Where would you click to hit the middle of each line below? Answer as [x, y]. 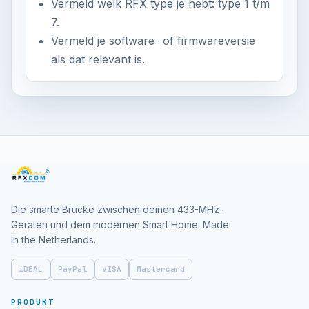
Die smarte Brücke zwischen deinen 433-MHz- [117, 209]
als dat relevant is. [98, 59]
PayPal [72, 269]
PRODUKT [33, 302]
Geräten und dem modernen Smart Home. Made [120, 225]
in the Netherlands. [53, 240]
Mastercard [161, 269]
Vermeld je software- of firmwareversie [153, 41]
